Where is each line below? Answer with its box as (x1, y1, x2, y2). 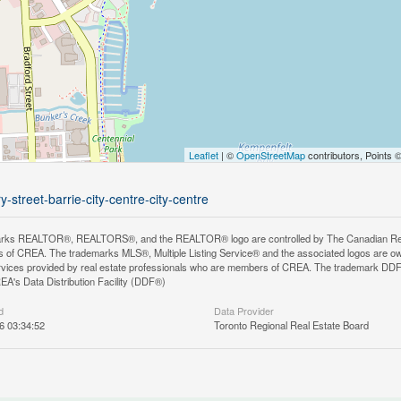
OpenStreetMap (236, 148, 305, 162)
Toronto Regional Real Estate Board (213, 318, 369, 332)
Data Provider (213, 303, 274, 318)
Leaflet (189, 148, 218, 162)
